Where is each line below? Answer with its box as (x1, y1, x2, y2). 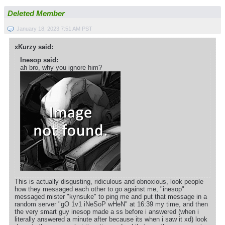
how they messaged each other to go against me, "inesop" (15, 185, 184, 193)
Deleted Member (8, 10, 65, 18)
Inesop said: (20, 56, 58, 64)
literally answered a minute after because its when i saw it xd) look (15, 215, 207, 223)
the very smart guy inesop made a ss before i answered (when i (15, 208, 199, 216)
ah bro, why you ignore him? (20, 64, 102, 72)
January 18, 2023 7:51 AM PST (17, 26, 92, 32)
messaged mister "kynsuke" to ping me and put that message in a (15, 193, 207, 201)
